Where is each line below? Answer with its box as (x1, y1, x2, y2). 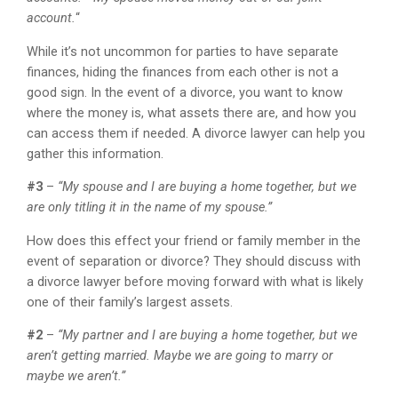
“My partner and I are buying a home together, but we (58, 328, 358, 344)
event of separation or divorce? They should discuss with (27, 253, 362, 269)
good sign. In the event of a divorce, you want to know (27, 84, 344, 100)
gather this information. (27, 146, 164, 162)
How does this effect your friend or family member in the (27, 233, 362, 249)
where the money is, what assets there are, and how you (27, 105, 357, 121)
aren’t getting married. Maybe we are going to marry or (27, 348, 334, 364)
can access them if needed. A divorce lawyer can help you (27, 125, 366, 141)
